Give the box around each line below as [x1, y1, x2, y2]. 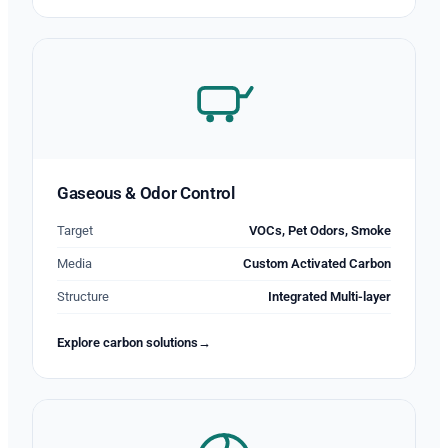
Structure [57, 288, 109, 304]
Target [57, 222, 93, 238]
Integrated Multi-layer [268, 288, 391, 304]
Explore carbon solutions [57, 334, 198, 350]
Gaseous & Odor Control [57, 182, 235, 203]
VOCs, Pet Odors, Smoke [249, 222, 391, 238]
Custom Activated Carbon [243, 255, 391, 271]
